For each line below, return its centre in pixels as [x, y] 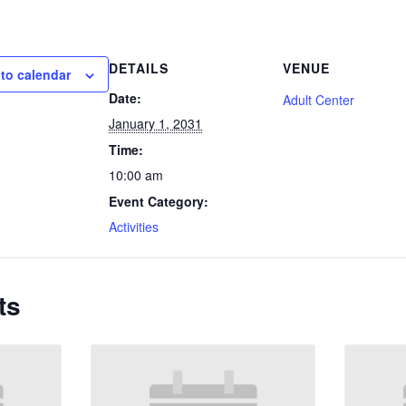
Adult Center [319, 100]
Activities [134, 227]
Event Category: [159, 202]
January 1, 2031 [156, 124]
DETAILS [139, 68]
